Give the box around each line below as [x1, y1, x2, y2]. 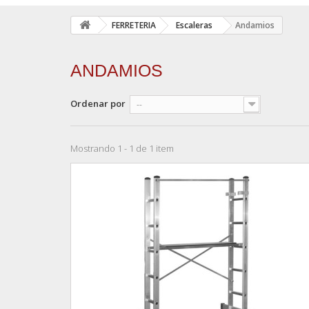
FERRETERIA [112, 19, 156, 31]
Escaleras [176, 19, 212, 31]
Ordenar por [70, 97, 126, 110]
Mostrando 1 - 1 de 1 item [70, 141, 174, 154]
